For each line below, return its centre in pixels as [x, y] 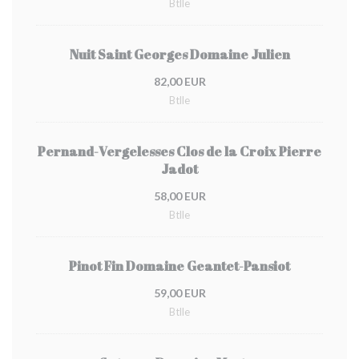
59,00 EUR [179, 293]
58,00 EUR [179, 196]
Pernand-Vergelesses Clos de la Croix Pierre [179, 151]
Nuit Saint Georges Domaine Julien [179, 54]
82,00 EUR [179, 81]
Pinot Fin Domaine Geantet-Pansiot [179, 266]
